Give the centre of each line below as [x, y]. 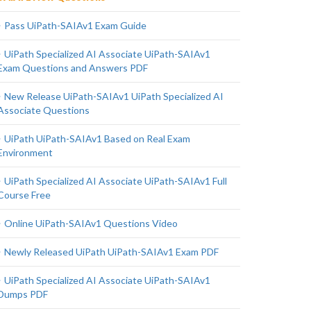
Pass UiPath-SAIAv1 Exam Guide [75, 25]
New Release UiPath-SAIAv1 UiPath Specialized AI [114, 96]
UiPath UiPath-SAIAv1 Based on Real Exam [97, 138]
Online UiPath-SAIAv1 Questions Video [91, 223]
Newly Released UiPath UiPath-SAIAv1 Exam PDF [111, 252]
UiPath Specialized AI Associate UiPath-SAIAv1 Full [116, 181]
